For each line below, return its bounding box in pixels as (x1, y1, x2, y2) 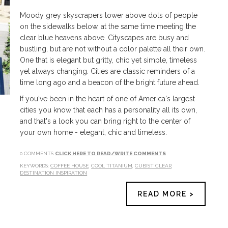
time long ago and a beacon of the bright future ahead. (20, 78, 200, 87)
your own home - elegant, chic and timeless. (20, 128, 169, 136)
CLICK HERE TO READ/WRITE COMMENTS (55, 151, 166, 156)
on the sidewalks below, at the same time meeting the (20, 22, 196, 31)
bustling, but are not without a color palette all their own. (20, 45, 206, 53)
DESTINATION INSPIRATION (20, 170, 88, 176)
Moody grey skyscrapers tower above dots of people (20, 11, 198, 19)
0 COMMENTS (20, 151, 55, 156)
